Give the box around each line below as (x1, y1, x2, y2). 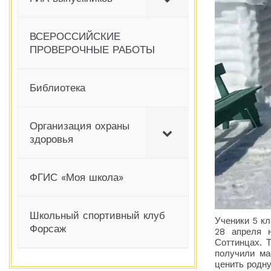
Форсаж (30, 223, 66, 235)
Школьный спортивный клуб (30, 209, 165, 222)
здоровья (30, 133, 73, 146)
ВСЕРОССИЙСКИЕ (30, 30, 120, 43)
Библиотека (30, 82, 85, 94)
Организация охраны (30, 120, 129, 132)
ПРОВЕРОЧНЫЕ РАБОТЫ (30, 44, 155, 56)
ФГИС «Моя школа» (30, 171, 123, 184)
